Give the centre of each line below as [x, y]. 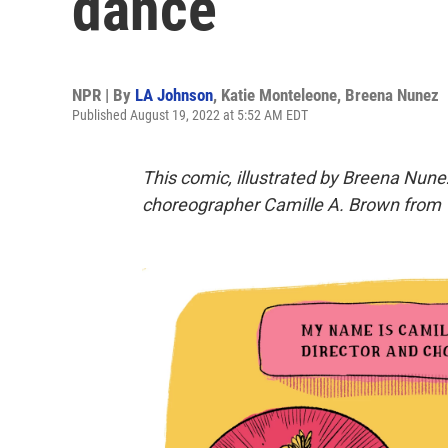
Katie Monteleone [279, 95]
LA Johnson [174, 95]
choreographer [200, 204]
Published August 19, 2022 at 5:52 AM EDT [190, 115]
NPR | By [103, 95]
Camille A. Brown [331, 204]
